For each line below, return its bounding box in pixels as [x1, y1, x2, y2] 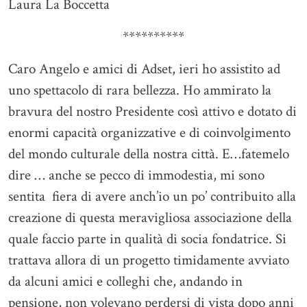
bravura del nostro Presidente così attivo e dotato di [8, 102, 297, 121]
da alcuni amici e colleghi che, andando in [8, 272, 243, 291]
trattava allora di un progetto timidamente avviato [8, 251, 289, 270]
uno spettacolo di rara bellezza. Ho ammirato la [8, 81, 271, 100]
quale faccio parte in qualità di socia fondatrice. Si [8, 230, 286, 249]
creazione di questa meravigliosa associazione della [8, 208, 292, 228]
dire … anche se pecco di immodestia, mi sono [8, 166, 265, 185]
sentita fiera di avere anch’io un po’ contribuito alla [8, 187, 296, 206]
